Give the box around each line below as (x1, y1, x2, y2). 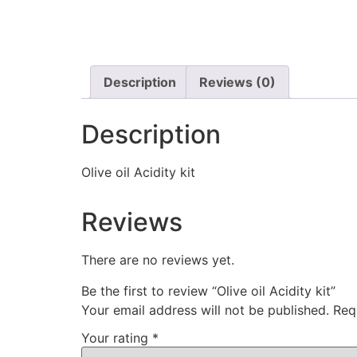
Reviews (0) (199, 74, 276, 91)
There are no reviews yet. (81, 252, 234, 269)
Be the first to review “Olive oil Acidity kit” (81, 282, 335, 299)
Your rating (81, 330, 152, 347)
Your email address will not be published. (81, 301, 329, 318)
